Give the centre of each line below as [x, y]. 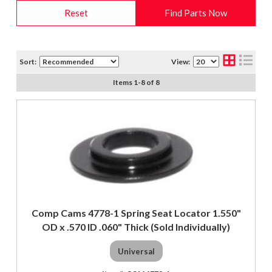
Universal [136, 251]
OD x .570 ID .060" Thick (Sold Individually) [136, 227]
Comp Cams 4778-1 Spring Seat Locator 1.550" [136, 213]
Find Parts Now [196, 13]
